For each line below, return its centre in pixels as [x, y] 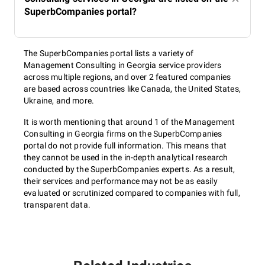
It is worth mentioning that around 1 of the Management [130, 122]
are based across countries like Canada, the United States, [132, 89]
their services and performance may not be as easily [121, 181]
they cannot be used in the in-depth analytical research [126, 157]
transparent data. [57, 205]
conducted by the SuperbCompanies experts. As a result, [130, 169]
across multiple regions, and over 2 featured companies [127, 77]
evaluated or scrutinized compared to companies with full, [132, 193]
